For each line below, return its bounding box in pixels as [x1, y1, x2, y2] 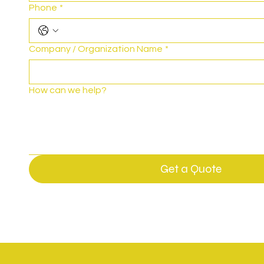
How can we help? [29, 85, 107, 95]
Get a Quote [160, 161, 222, 177]
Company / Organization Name [29, 44, 163, 54]
